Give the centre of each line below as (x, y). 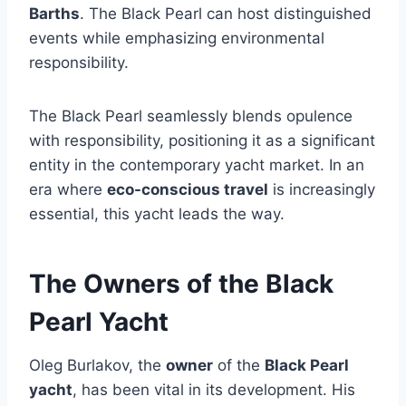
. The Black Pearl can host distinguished (226, 14)
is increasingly (322, 190)
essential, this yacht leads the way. (157, 214)
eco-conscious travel (188, 190)
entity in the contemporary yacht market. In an (197, 165)
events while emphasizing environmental (177, 39)
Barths (54, 14)
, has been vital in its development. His (214, 390)
